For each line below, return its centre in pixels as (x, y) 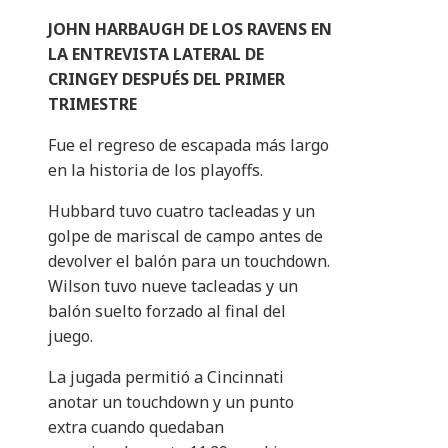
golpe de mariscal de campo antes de (185, 236)
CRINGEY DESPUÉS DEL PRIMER (166, 79)
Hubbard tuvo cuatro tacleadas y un (181, 211)
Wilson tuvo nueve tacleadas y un (173, 286)
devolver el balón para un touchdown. (189, 261)
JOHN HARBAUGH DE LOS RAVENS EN (190, 29)
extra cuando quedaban (136, 427)
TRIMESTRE (92, 104)
